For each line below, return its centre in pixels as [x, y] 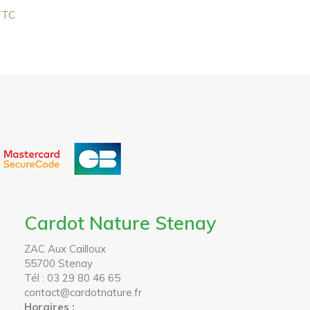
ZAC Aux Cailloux [65, 249]
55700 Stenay [58, 263]
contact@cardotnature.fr [83, 292]
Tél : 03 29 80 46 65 [72, 278]
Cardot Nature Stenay [120, 223]
